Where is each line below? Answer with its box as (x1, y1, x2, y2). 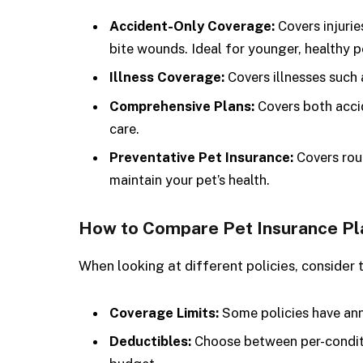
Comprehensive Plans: (109, 97, 254, 114)
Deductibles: (109, 333, 191, 350)
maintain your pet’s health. (109, 172, 270, 189)
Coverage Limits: (109, 304, 219, 321)
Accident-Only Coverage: (109, 18, 275, 35)
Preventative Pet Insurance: (109, 149, 293, 166)
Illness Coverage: (109, 69, 224, 86)
